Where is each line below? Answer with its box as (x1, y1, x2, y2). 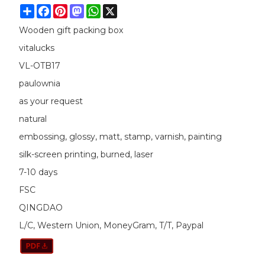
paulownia (18, 78, 60, 89)
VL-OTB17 (18, 60, 60, 71)
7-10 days (18, 167, 57, 177)
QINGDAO (18, 202, 63, 213)
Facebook (50, 4, 92, 14)
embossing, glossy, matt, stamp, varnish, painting (18, 131, 222, 142)
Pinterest (67, 4, 106, 14)
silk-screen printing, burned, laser (18, 149, 153, 160)
